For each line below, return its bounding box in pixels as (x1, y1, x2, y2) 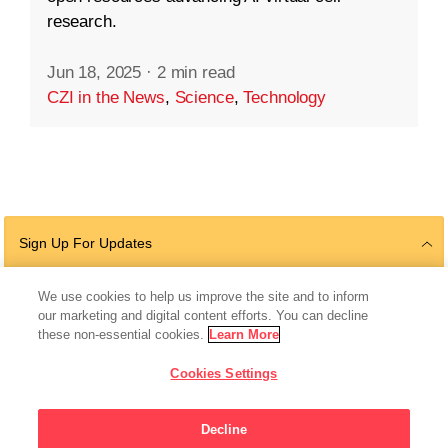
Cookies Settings (170, 366, 278, 381)
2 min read (156, 62, 235, 82)
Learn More (209, 327, 280, 342)
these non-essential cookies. (38, 327, 205, 342)
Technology (243, 87, 327, 107)
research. (46, 11, 117, 31)
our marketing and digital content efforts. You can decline (38, 308, 369, 323)
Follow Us (187, 317, 261, 337)
